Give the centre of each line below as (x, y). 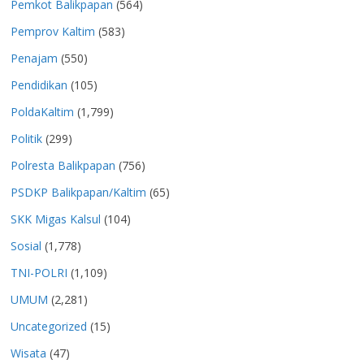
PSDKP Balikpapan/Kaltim (78, 193)
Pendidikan (39, 85)
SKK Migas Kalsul (56, 219)
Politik (26, 139)
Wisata (28, 353)
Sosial (26, 246)
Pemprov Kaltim (53, 32)
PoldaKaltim (42, 112)
